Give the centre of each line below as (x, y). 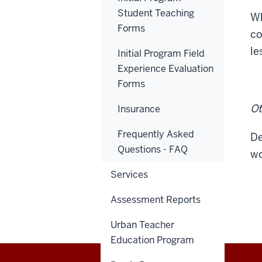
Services (129, 174)
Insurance (139, 109)
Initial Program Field (161, 53)
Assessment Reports (156, 199)
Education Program (152, 240)
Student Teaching (156, 13)
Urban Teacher (142, 225)
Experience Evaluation (166, 68)
